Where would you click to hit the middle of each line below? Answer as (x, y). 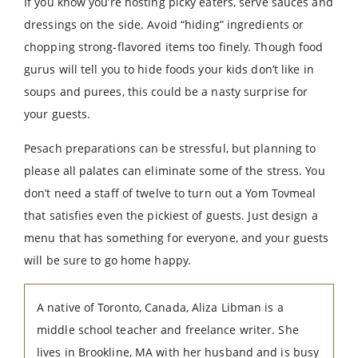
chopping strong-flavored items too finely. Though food (174, 47)
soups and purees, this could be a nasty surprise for (166, 91)
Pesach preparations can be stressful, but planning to (170, 148)
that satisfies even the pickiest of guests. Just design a (171, 215)
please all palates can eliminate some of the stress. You (175, 171)
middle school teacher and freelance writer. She (168, 330)
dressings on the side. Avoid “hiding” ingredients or (164, 24)
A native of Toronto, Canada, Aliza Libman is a (160, 307)
